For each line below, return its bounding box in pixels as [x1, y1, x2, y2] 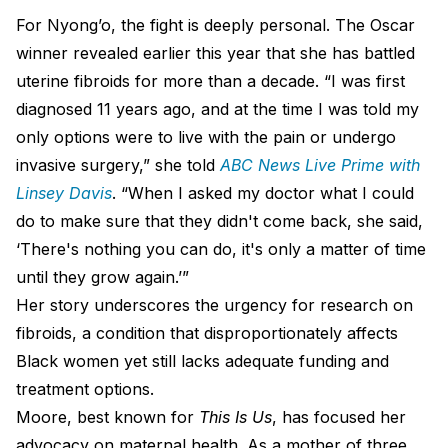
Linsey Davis [16, 182, 112, 203]
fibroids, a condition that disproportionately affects [16, 322, 398, 343]
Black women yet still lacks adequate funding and [16, 350, 389, 371]
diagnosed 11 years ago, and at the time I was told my [16, 98, 419, 119]
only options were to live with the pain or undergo [16, 126, 396, 147]
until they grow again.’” [16, 266, 189, 287]
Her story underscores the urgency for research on [16, 294, 413, 315]
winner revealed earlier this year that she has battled [16, 42, 415, 63]
